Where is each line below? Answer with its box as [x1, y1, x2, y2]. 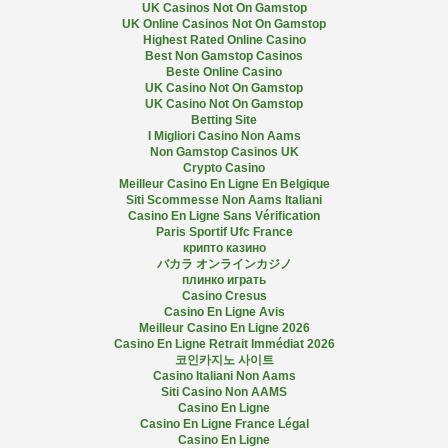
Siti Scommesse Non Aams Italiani [126, 193, 322, 207]
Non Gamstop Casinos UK [149, 145, 299, 159]
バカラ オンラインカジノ [156, 257, 292, 271]
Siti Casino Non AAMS [161, 385, 287, 399]
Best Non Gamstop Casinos [145, 49, 303, 63]
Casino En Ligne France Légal [139, 417, 309, 431]
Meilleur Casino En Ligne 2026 [138, 321, 310, 335]
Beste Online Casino [166, 65, 282, 79]
